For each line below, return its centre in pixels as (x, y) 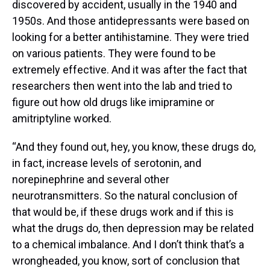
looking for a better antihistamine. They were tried (130, 37)
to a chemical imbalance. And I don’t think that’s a (128, 244)
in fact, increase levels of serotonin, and (107, 163)
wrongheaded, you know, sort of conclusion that (126, 260)
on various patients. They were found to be (114, 53)
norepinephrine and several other (91, 179)
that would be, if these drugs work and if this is (123, 212)
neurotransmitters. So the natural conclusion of (125, 195)
